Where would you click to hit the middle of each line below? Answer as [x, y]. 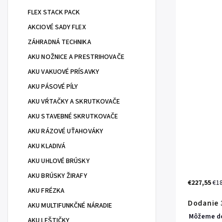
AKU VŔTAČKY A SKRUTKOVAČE [74, 102]
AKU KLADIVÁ [47, 146]
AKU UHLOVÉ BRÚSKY [59, 161]
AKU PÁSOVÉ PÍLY [53, 87]
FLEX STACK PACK [54, 12]
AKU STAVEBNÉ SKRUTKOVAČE [73, 116]
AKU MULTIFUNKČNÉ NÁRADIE [70, 206]
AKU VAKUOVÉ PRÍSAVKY [63, 72]
